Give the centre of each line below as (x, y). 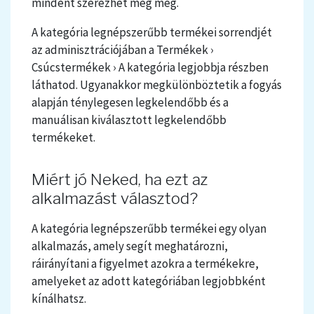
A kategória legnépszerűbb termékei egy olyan (149, 229)
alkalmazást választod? (115, 199)
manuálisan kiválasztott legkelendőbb (129, 120)
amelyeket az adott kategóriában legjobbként (149, 281)
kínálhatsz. (59, 299)
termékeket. (63, 138)
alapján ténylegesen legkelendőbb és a (130, 103)
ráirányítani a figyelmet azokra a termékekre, (145, 264)
